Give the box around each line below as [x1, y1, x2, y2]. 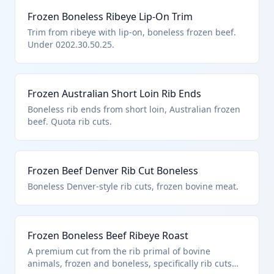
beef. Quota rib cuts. [28, 116, 112, 127]
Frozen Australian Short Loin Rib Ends [28, 87, 201, 100]
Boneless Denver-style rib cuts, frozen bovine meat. [28, 180, 239, 192]
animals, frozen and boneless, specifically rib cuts [28, 257, 232, 269]
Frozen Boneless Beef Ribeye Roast [28, 229, 188, 242]
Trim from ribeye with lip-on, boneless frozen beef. [28, 26, 236, 38]
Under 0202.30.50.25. [28, 39, 114, 50]
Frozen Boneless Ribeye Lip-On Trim [28, 10, 193, 23]
